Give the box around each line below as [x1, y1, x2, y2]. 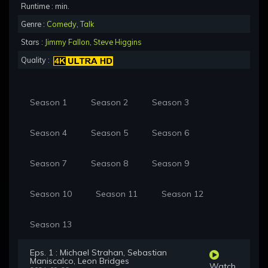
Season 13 [30, 219, 72, 230]
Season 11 [96, 188, 138, 200]
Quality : [21, 55, 53, 65]
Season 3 [152, 97, 189, 108]
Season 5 [91, 127, 128, 139]
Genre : [21, 19, 47, 29]
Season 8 [91, 158, 128, 169]
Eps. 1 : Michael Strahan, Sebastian [30, 247, 167, 258]
